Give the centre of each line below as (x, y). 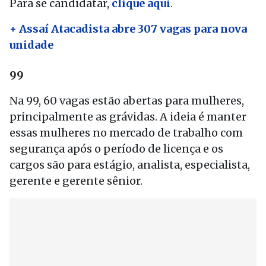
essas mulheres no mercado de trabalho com (126, 133)
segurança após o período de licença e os (116, 149)
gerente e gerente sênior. (76, 181)
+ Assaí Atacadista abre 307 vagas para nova (128, 29)
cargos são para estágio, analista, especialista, (130, 165)
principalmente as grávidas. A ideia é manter (128, 117)
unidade (31, 45)
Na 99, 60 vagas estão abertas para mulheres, (127, 101)
